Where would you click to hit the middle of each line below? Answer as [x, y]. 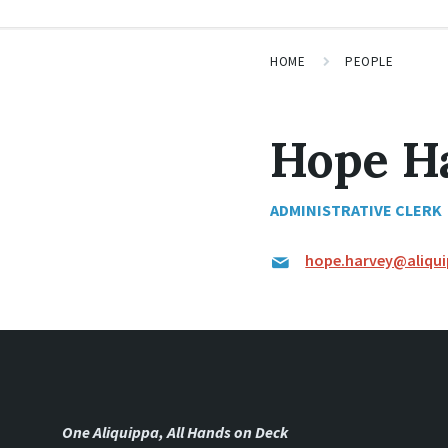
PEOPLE [369, 61]
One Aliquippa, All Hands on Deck [175, 432]
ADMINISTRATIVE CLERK [356, 210]
